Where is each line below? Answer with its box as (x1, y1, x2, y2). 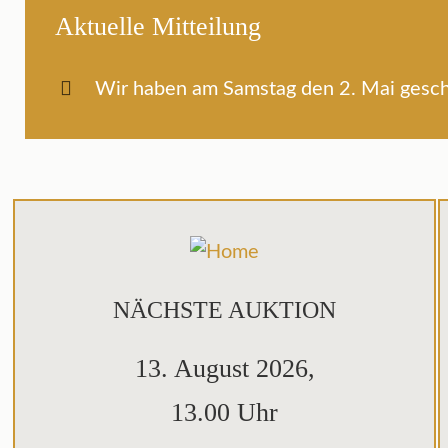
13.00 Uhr (171, 398, 278, 427)
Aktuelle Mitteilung (55, 12, 262, 41)
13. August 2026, (134, 354, 315, 383)
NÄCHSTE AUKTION (113, 297, 336, 323)
